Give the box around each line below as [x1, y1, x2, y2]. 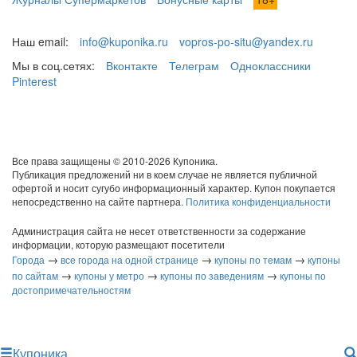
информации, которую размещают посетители [12, 237, 225, 251]
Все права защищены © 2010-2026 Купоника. [12, 154, 218, 167]
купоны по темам [214, 253, 292, 266]
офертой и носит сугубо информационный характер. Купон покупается [12, 181, 335, 194]
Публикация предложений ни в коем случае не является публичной [12, 167, 317, 181]
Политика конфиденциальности [186, 194, 331, 208]
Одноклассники [230, 57, 311, 73]
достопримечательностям [12, 283, 131, 296]
